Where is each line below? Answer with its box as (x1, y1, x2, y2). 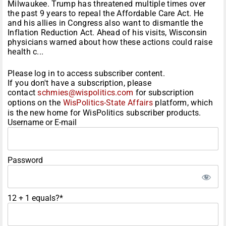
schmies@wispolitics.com (37, 88, 134, 98)
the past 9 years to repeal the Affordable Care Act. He (8, 9, 204, 19)
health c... (8, 47, 44, 57)
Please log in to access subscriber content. (8, 69, 165, 79)
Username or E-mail (8, 118, 77, 128)
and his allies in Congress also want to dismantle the (8, 18, 203, 28)
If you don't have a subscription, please (8, 78, 152, 88)
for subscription (133, 88, 194, 98)
